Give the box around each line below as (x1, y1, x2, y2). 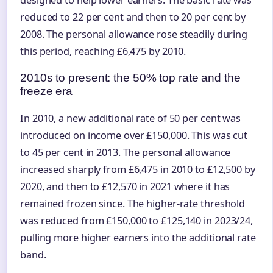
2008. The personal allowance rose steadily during (20, 27, 248, 41)
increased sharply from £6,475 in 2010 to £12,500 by (20, 162, 255, 176)
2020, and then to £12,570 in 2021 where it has (20, 179, 230, 193)
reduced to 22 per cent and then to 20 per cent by (20, 10, 246, 24)
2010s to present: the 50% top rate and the (20, 71, 241, 84)
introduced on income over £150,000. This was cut (20, 128, 248, 142)
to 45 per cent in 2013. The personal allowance (20, 145, 231, 159)
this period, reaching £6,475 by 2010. (20, 44, 186, 58)
